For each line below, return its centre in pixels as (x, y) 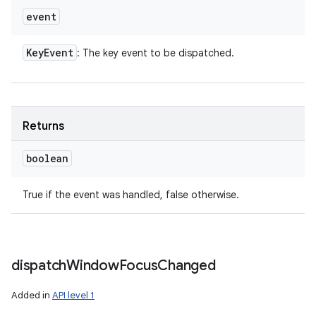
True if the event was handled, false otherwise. (131, 195)
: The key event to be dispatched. (156, 53)
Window (93, 266)
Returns (43, 126)
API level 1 (73, 295)
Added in (32, 295)
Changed (187, 266)
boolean (47, 158)
